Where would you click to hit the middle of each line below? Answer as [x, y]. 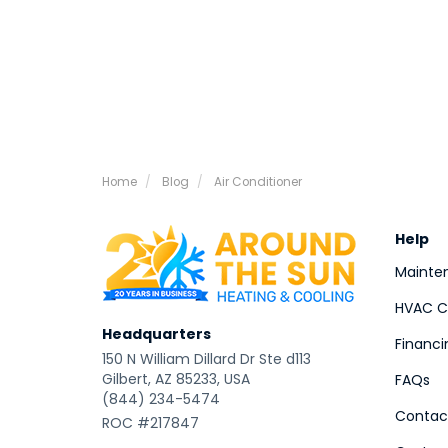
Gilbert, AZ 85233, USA [176, 379]
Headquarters [156, 334]
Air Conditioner [258, 182]
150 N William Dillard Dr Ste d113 [206, 359]
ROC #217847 [150, 423]
